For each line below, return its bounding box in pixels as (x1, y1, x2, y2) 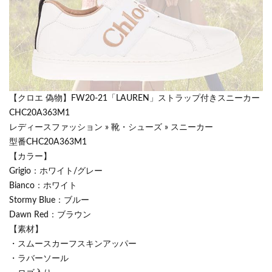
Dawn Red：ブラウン (9, 211, 91, 219)
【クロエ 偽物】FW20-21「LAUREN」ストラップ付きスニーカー (9, 94, 260, 103)
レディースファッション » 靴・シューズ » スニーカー (9, 123, 213, 132)
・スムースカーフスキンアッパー (9, 240, 137, 248)
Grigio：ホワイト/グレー (9, 167, 103, 175)
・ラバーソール (9, 254, 69, 263)
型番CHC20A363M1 (9, 138, 87, 146)
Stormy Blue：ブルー (9, 196, 89, 205)
